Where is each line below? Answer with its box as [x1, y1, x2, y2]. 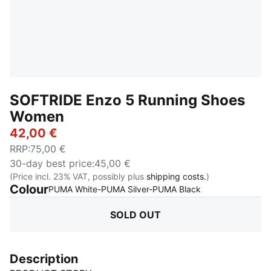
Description [10, 252, 78, 266]
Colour [10, 182, 48, 197]
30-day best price [10, 157, 92, 169]
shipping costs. [146, 171, 206, 181]
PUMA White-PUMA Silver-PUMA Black [48, 184, 201, 194]
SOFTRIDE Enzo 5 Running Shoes [10, 91, 245, 109]
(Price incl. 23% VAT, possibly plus [10, 171, 146, 181]
